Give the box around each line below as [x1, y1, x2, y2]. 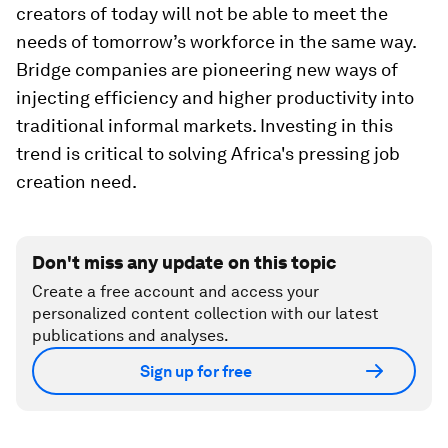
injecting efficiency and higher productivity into [16, 87, 414, 108]
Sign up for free [140, 361, 252, 381]
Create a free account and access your [32, 282, 319, 301]
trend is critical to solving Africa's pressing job [16, 143, 400, 164]
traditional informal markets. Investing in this [16, 115, 393, 136]
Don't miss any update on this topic [32, 252, 336, 273]
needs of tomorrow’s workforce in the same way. [16, 31, 416, 52]
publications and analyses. [32, 326, 229, 345]
